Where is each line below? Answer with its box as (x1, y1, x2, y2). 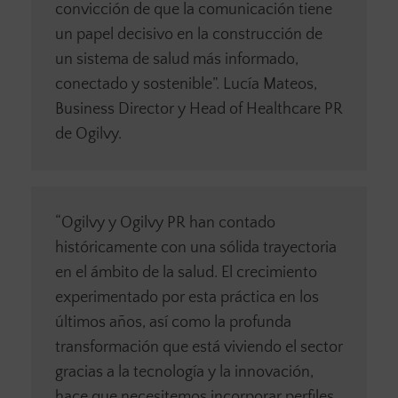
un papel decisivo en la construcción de (55, 26, 322, 44)
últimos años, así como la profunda (55, 314, 291, 332)
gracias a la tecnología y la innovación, (55, 363, 314, 382)
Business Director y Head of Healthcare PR (55, 100, 343, 119)
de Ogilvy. (55, 125, 122, 144)
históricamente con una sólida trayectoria (55, 239, 337, 258)
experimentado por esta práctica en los (55, 289, 319, 307)
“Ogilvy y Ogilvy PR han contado (55, 214, 275, 233)
